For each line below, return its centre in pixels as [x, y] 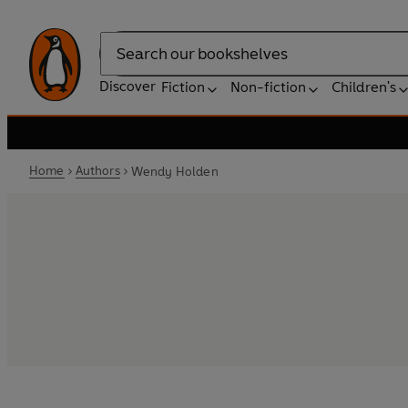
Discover [127, 86]
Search [122, 63]
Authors [97, 171]
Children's [364, 87]
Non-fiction [268, 87]
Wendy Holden [174, 171]
